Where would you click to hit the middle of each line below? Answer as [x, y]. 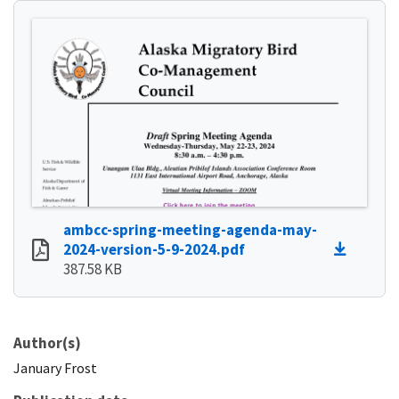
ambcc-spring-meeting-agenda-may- [190, 229]
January [37, 367]
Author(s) [47, 342]
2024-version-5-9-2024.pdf [154, 249]
